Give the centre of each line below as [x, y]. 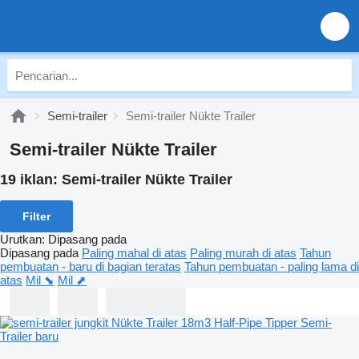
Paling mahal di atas [134, 252]
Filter [36, 216]
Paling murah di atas [243, 252]
